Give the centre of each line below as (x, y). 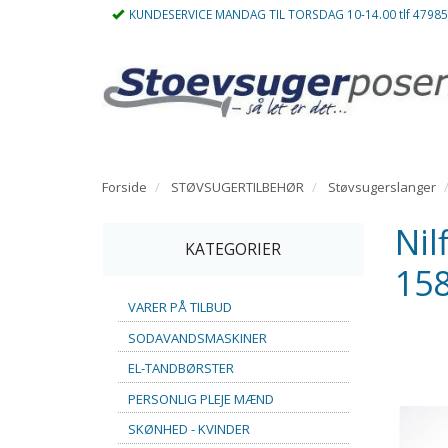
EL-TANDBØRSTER (181, 367)
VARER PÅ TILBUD (180, 306)
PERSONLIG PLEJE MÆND (201, 398)
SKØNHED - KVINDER (189, 428)
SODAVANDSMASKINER (197, 337)
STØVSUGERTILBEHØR (237, 187)
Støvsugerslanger (382, 187)
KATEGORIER (233, 249)
